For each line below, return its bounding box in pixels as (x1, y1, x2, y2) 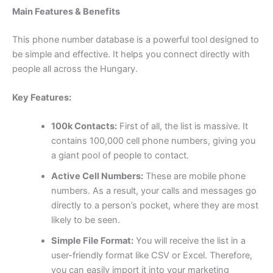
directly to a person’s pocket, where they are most (51, 200, 258, 211)
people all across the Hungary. (12, 63, 138, 74)
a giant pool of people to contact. (51, 150, 189, 161)
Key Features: (12, 92, 71, 104)
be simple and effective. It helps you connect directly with (12, 48, 250, 60)
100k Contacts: (51, 121, 117, 132)
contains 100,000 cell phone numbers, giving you (51, 135, 255, 147)
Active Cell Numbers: (51, 171, 143, 182)
